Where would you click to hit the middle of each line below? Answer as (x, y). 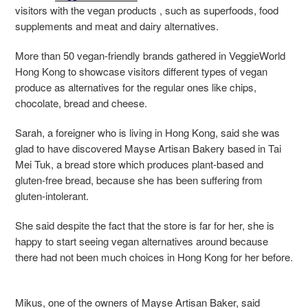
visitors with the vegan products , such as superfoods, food (147, 10)
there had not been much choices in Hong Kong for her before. (154, 257)
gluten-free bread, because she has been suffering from (139, 180)
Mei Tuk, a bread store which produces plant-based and (139, 164)
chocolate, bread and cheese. (81, 103)
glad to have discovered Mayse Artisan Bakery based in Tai (148, 148)
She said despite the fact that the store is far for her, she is (145, 225)
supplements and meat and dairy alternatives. (117, 26)
